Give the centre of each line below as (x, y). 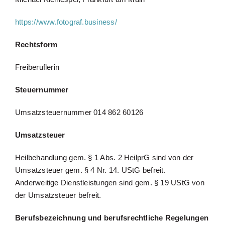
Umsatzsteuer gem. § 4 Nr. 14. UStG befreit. (90, 170)
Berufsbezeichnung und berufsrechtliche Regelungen (112, 217)
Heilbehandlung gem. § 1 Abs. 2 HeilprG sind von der (104, 157)
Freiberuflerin (37, 67)
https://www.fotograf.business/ (66, 22)
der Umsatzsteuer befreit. (58, 195)
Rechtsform (36, 44)
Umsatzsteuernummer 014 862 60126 (79, 112)
